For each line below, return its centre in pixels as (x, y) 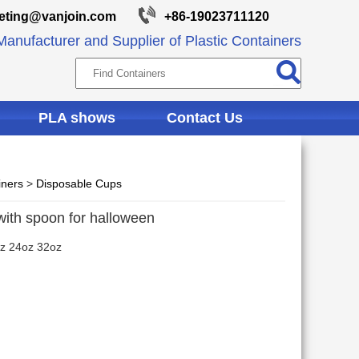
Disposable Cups (79, 184)
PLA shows (77, 118)
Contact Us (205, 118)
